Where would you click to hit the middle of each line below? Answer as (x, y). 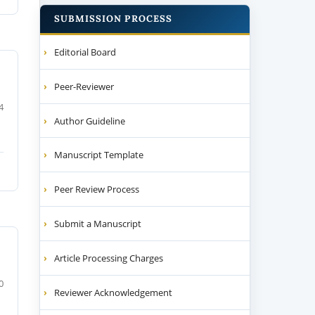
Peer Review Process (97, 189)
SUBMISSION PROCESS (113, 18)
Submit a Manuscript (98, 224)
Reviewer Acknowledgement (114, 293)
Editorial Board (85, 52)
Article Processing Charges (109, 258)
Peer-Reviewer (84, 86)
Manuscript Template (99, 155)
